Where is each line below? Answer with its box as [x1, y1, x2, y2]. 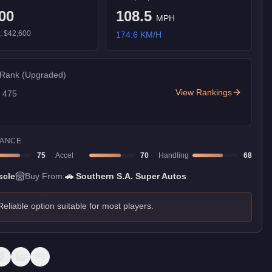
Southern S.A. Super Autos [76, 171, 186, 181]
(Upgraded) [22, 70, 66, 80]
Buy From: [25, 171, 65, 181]
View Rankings [175, 87, 232, 97]
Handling [158, 151, 189, 160]
